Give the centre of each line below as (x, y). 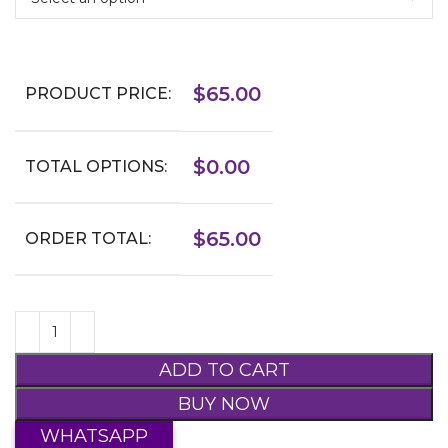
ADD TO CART (224, 370)
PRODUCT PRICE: (98, 94)
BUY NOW (224, 404)
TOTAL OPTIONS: (96, 167)
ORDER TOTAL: (88, 239)
